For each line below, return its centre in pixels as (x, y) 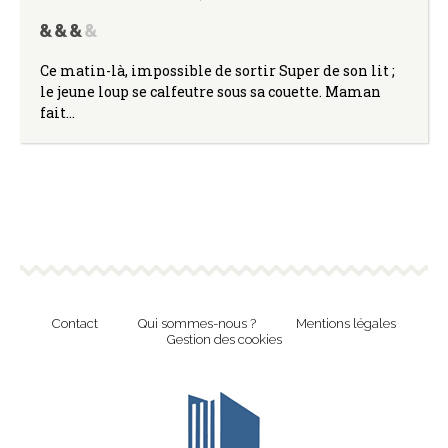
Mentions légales (346, 323)
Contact (75, 323)
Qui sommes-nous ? (197, 323)
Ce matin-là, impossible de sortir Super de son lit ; (217, 70)
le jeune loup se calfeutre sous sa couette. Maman (210, 91)
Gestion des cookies (224, 339)
